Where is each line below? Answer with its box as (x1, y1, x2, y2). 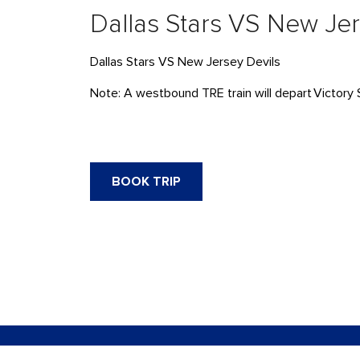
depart (275, 85, 312, 101)
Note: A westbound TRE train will (90, 85, 275, 101)
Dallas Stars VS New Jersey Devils (90, 54, 280, 70)
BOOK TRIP (112, 174, 181, 190)
